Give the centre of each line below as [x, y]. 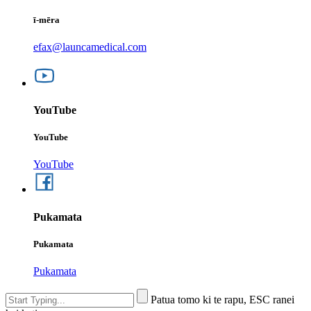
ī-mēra [47, 19]
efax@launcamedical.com [90, 47]
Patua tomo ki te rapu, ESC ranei [222, 299]
